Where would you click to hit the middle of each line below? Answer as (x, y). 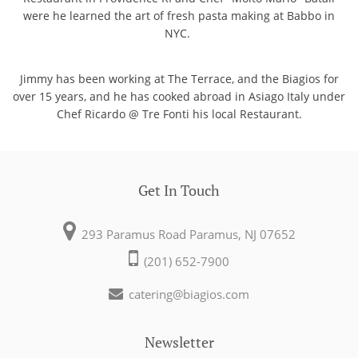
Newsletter (179, 342)
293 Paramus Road (135, 234)
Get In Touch (179, 190)
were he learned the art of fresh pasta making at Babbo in (179, 15)
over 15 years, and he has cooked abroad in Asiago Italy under (179, 96)
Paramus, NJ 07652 (242, 234)
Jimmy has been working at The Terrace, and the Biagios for (179, 78)
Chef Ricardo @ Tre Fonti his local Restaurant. (179, 113)
